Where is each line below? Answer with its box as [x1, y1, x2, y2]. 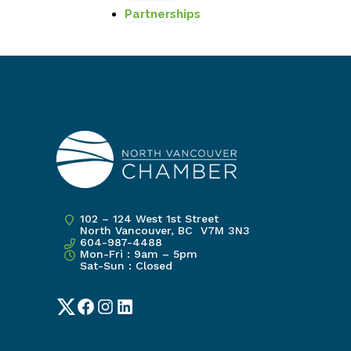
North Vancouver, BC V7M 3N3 [80, 224, 250, 237]
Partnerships [125, 7, 201, 21]
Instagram [104, 309, 166, 324]
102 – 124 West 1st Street [80, 212, 219, 225]
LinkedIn [124, 309, 176, 324]
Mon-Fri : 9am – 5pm [80, 248, 197, 260]
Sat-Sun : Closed [80, 259, 172, 272]
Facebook [85, 309, 142, 324]
